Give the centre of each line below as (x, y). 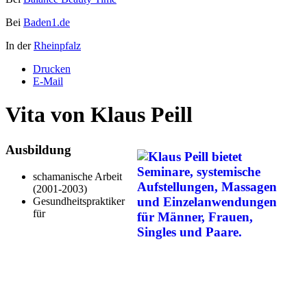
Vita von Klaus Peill (99, 115)
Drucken (52, 69)
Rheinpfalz (57, 45)
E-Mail (48, 81)
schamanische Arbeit (77, 176)
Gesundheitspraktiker (79, 201)
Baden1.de (47, 22)
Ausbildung (38, 149)
